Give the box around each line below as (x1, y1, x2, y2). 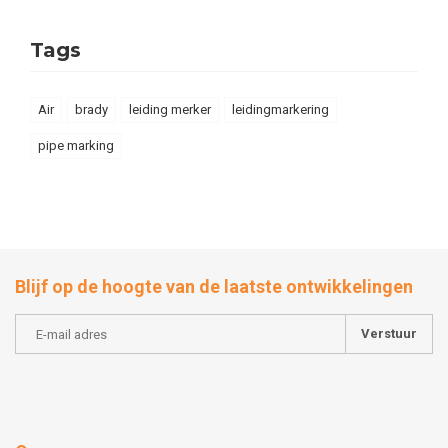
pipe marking (38, 138, 114, 154)
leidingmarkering (232, 102, 329, 118)
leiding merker (129, 102, 211, 118)
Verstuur (361, 326, 417, 342)
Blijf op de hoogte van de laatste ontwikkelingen (15, 276, 413, 298)
